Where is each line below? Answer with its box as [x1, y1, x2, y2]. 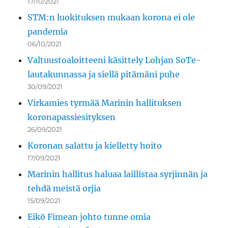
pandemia [27, 26, 68, 37]
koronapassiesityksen [27, 112, 116, 123]
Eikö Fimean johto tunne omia [27, 212, 151, 222]
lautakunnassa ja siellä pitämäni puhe [27, 69, 180, 80]
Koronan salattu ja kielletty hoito [27, 140, 162, 151]
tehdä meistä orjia [27, 183, 101, 194]
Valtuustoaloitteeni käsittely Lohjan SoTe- [27, 55, 202, 66]
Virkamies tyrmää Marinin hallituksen [27, 98, 182, 108]
